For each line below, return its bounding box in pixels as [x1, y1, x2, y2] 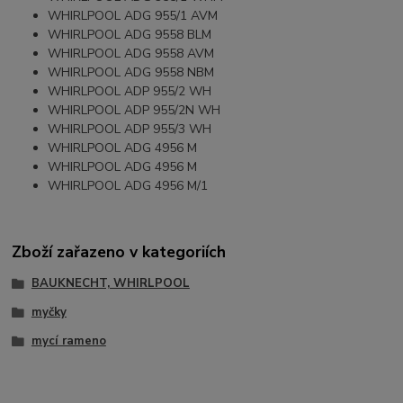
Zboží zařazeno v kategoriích [12, 241, 227, 264]
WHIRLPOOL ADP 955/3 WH [48, 120, 212, 138]
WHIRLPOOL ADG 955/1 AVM [48, 6, 219, 24]
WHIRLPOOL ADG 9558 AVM [48, 44, 215, 62]
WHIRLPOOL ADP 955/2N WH [48, 101, 221, 119]
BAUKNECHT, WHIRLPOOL [31, 275, 190, 292]
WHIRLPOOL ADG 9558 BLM [48, 25, 212, 43]
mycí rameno [31, 332, 106, 349]
